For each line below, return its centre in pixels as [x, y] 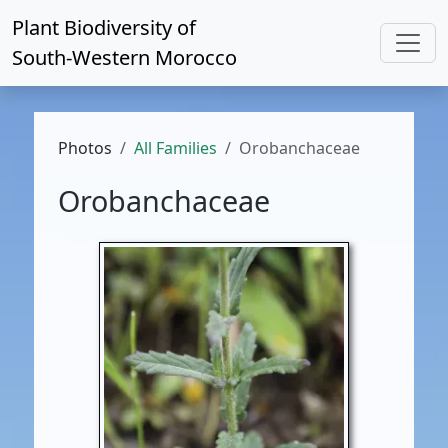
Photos [85, 148]
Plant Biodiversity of [104, 27]
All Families [176, 148]
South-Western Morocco [124, 57]
